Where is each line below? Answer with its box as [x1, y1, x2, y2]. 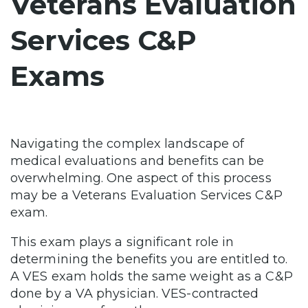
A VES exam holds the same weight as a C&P [10, 269, 293, 285]
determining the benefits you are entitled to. [10, 252, 288, 267]
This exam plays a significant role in [10, 234, 234, 250]
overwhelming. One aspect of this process [10, 170, 272, 186]
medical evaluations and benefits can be [10, 153, 265, 169]
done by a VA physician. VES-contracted [10, 286, 259, 302]
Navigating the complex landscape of [10, 136, 245, 152]
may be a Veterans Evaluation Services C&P [10, 188, 283, 203]
